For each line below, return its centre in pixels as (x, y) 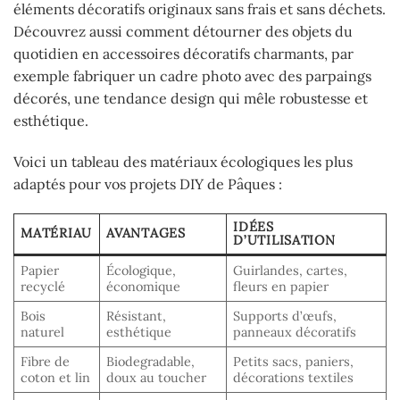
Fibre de (46, 362)
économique (144, 287)
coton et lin (56, 378)
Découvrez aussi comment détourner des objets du (183, 31)
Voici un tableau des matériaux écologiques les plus (183, 161)
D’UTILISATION (284, 241)
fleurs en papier (281, 287)
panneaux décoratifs (295, 333)
